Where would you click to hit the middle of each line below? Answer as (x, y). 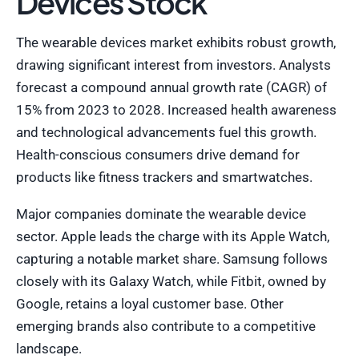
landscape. (49, 349)
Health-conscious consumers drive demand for (158, 155)
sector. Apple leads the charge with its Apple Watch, (173, 237)
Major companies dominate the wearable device (161, 214)
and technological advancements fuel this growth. (166, 133)
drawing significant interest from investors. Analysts (173, 65)
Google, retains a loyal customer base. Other (150, 304)
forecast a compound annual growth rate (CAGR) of (171, 88)
